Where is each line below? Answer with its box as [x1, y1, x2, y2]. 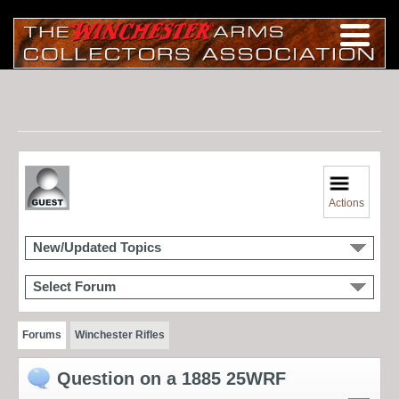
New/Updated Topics [33, 240, 161, 255]
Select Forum [33, 279, 116, 294]
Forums [22, 328, 61, 341]
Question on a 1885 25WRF [57, 368, 286, 388]
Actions [329, 196, 365, 209]
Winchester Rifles [74, 328, 165, 341]
